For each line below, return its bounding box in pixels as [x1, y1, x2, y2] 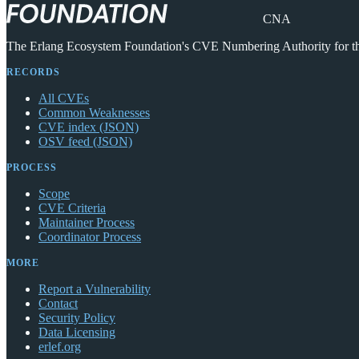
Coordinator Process [38, 229, 141, 244]
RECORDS [6, 66, 60, 78]
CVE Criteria [38, 200, 106, 215]
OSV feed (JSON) [38, 134, 132, 148]
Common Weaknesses [38, 105, 150, 119]
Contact [38, 296, 78, 310]
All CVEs [38, 91, 89, 105]
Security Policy [38, 310, 115, 325]
